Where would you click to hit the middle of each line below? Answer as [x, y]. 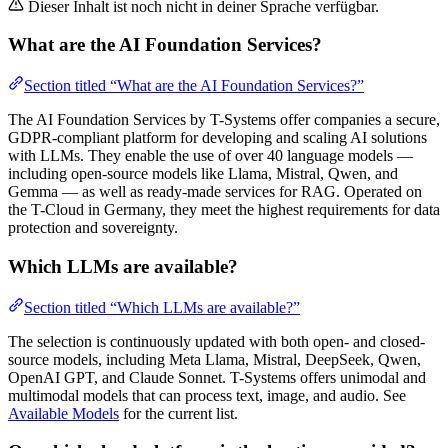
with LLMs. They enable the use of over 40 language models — [210, 156]
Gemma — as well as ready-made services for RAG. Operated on [215, 192]
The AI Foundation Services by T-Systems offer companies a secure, [224, 120]
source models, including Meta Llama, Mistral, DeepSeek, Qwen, [214, 359]
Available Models [63, 413]
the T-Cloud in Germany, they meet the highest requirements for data [224, 210]
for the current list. [178, 413]
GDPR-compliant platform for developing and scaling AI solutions [217, 138]
